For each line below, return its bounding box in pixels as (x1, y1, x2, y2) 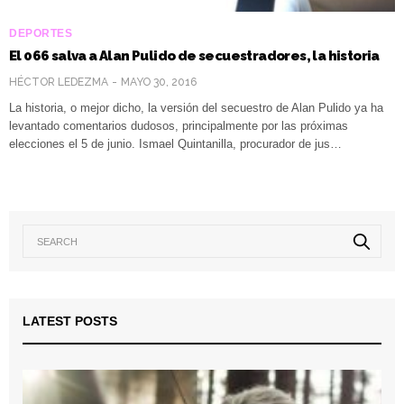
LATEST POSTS (23, 313, 117, 328)
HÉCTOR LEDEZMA (9, 75, 108, 88)
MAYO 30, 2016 (121, 75, 197, 88)
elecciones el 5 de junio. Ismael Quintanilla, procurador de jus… (9, 136, 342, 151)
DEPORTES (9, 26, 72, 40)
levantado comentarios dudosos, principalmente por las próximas (9, 118, 348, 133)
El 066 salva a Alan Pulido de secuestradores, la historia (9, 47, 380, 64)
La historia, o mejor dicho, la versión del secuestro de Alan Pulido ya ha (9, 100, 383, 115)
